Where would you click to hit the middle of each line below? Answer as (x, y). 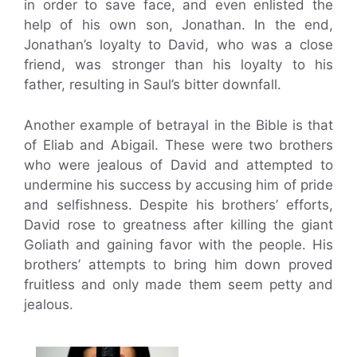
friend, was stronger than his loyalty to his (178, 65)
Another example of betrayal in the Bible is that (178, 125)
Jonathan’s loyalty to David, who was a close (178, 45)
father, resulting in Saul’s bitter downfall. (153, 85)
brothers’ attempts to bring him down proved (178, 264)
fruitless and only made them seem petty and (178, 284)
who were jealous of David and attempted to (178, 165)
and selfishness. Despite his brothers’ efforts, (178, 204)
